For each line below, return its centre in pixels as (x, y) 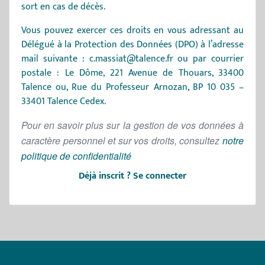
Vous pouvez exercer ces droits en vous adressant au (132, 30)
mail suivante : (55, 59)
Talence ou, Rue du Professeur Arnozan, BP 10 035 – (132, 87)
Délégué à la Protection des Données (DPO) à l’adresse (132, 45)
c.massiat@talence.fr (131, 59)
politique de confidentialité (76, 156)
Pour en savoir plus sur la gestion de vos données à (132, 125)
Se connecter (160, 176)
